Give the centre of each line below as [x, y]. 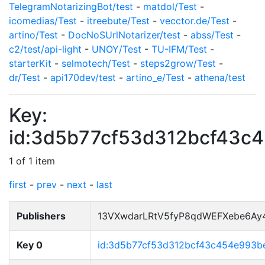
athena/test [220, 77]
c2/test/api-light [45, 49]
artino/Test [33, 35]
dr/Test [25, 77]
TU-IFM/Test [179, 49]
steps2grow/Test [178, 63]
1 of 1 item [32, 161]
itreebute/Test [118, 21]
